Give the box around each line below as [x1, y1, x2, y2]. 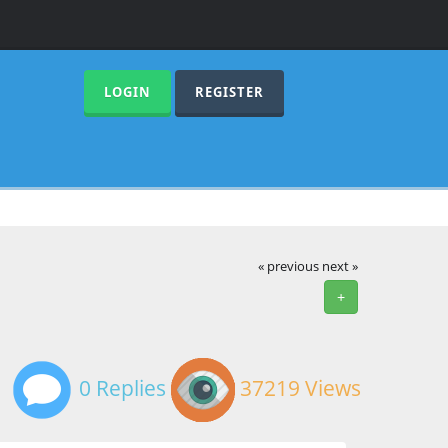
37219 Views [235, 373, 361, 402]
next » [322, 257, 359, 275]
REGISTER [194, 83, 264, 101]
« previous [258, 257, 320, 275]
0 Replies [74, 373, 166, 402]
